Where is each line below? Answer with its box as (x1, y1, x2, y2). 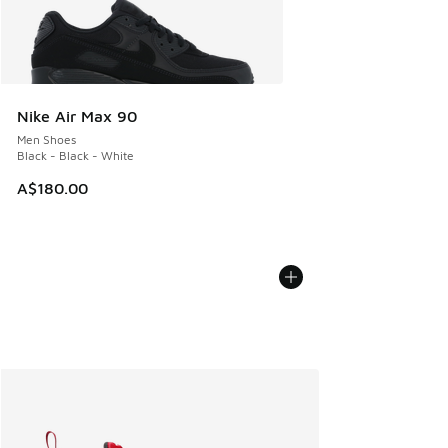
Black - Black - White (17, 148, 134, 164)
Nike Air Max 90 (17, 107, 137, 126)
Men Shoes (17, 132, 76, 148)
